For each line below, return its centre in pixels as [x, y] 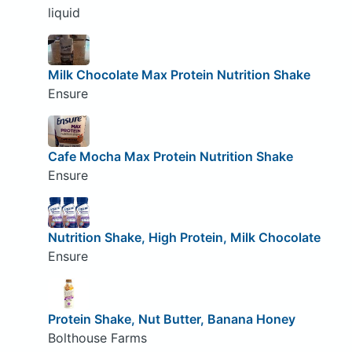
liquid [64, 12]
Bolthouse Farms [97, 337]
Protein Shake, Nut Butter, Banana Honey [171, 319]
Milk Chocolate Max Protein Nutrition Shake [179, 75]
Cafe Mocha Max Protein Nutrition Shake [170, 156]
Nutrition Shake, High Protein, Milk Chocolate [184, 238]
